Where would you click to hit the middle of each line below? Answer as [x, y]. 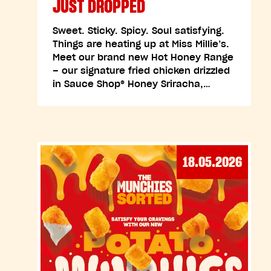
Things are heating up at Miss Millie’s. [141, 44]
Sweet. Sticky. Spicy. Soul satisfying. [139, 31]
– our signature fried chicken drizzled [141, 70]
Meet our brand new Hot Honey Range [143, 57]
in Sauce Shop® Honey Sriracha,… [132, 84]
